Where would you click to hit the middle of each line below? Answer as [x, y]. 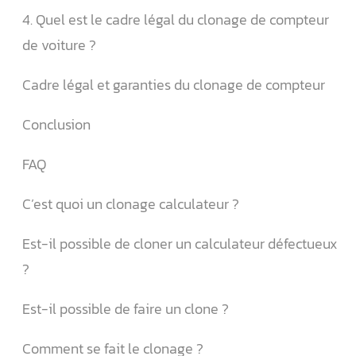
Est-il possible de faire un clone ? [126, 309]
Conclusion [56, 124]
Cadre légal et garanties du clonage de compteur [174, 85]
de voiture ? [59, 45]
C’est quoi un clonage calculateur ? [131, 204]
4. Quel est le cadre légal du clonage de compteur [176, 19]
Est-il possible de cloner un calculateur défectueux [180, 244]
